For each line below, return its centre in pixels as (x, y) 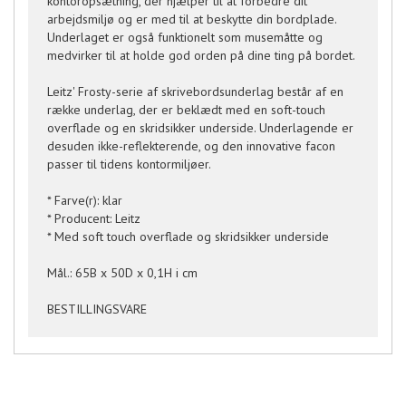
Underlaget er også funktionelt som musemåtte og (185, 37)
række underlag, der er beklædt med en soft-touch (186, 110)
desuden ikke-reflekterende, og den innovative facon (191, 146)
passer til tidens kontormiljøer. (129, 164)
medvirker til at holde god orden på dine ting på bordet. (201, 55)
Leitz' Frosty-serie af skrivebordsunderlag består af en (195, 92)
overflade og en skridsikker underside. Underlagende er (200, 128)
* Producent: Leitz (94, 218)
